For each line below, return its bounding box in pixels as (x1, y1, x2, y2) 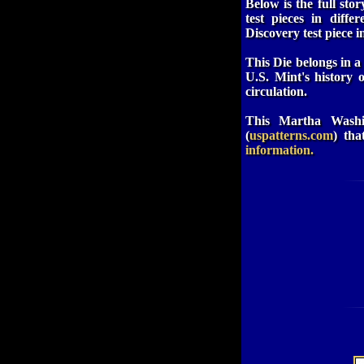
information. (245, 142, 314, 157)
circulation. (245, 84, 307, 98)
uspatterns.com (249, 128, 333, 142)
